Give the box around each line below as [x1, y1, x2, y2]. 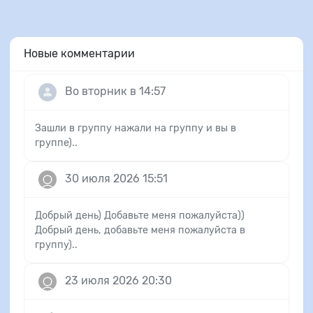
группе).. [35, 136, 78, 149]
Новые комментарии [24, 46, 135, 60]
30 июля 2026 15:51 [65, 171, 168, 185]
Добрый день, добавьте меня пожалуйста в [35, 224, 245, 236]
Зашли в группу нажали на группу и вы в [35, 122, 236, 134]
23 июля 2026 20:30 [65, 273, 172, 287]
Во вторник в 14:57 [65, 84, 166, 98]
